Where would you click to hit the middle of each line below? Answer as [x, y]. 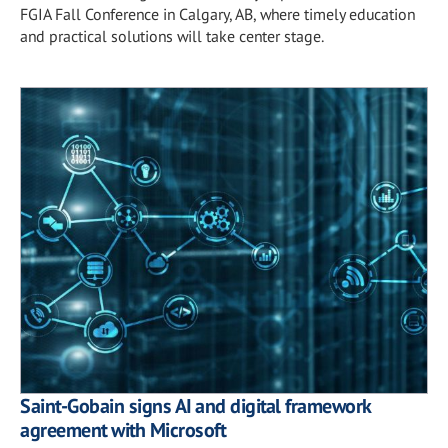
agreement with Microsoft [122, 429]
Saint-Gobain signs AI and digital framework [195, 405]
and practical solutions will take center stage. [172, 36]
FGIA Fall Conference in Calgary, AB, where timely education [217, 14]
